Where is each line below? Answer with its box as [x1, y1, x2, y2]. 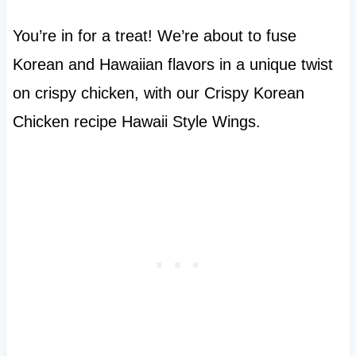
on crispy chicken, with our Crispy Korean [12, 83, 304, 102]
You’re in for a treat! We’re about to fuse [12, 26, 296, 44]
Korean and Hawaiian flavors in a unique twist [12, 55, 333, 73]
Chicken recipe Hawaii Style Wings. [12, 112, 261, 130]
